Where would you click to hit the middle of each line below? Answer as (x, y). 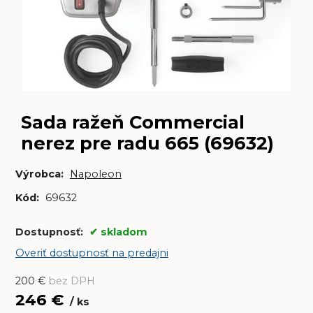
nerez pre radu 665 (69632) (147, 143)
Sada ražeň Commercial (132, 122)
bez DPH (71, 281)
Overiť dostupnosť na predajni (92, 253)
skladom (124, 232)
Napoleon (95, 174)
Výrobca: (39, 174)
